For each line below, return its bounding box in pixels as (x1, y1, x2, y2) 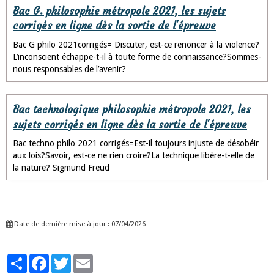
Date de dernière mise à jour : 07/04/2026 (12, 220, 146, 229)
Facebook (49, 254, 84, 264)
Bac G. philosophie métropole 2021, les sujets (13, 4, 226, 18)
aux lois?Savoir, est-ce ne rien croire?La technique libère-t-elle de (13, 150, 254, 161)
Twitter (71, 254, 98, 264)
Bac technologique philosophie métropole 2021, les (13, 103, 251, 116)
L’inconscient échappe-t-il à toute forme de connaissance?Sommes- (13, 52, 261, 62)
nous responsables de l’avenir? (13, 64, 126, 75)
